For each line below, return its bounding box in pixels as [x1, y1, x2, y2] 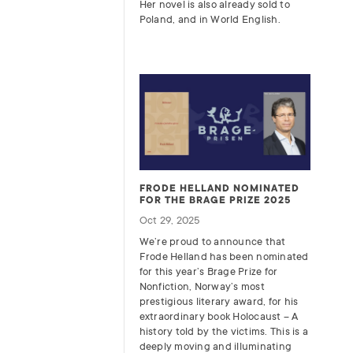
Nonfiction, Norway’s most [139, 281, 265, 293]
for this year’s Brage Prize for [139, 266, 278, 278]
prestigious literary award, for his [139, 295, 299, 308]
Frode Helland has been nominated [139, 251, 309, 263]
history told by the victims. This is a [139, 325, 309, 338]
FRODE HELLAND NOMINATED [139, 183, 299, 195]
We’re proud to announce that [139, 236, 286, 248]
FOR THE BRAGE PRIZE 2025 [139, 195, 291, 206]
